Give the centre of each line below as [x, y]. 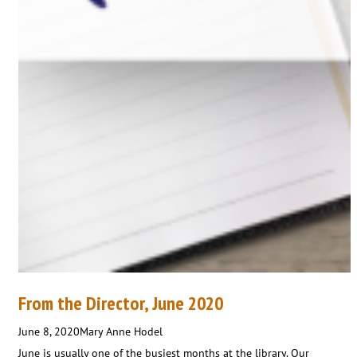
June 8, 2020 [49, 331]
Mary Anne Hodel [121, 331]
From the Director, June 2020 [121, 303]
